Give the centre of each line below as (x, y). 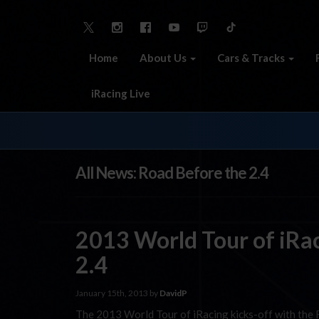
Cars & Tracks (252, 57)
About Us (164, 57)
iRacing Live (120, 93)
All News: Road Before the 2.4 (172, 173)
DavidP (173, 293)
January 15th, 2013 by (117, 293)
